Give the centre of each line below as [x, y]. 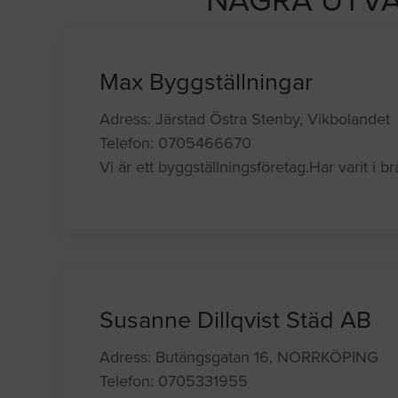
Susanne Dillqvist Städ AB [236, 321]
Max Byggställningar [207, 83]
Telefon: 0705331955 [174, 382]
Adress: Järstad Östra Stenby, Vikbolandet [245, 119]
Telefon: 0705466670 [176, 143]
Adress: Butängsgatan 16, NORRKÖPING [239, 358]
